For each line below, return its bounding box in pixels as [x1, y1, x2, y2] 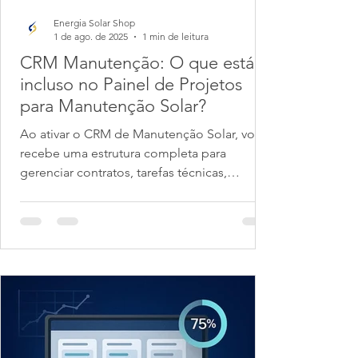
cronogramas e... [20, 184, 115, 199]
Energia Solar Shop [54, 17, 135, 29]
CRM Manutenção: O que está [20, 52, 254, 74]
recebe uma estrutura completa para [20, 145, 226, 161]
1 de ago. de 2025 [54, 30, 128, 42]
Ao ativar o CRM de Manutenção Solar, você [20, 126, 268, 141]
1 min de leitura [142, 30, 209, 42]
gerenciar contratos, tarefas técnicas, [20, 165, 227, 180]
